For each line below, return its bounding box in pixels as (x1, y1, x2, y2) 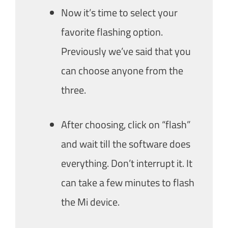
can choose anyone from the (61, 62, 183, 78)
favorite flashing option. (61, 23, 163, 40)
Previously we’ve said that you (61, 43, 191, 59)
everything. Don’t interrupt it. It (61, 155, 192, 171)
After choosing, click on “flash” (61, 116, 191, 132)
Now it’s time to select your (61, 4, 178, 20)
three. (61, 81, 86, 98)
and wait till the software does (61, 135, 190, 152)
